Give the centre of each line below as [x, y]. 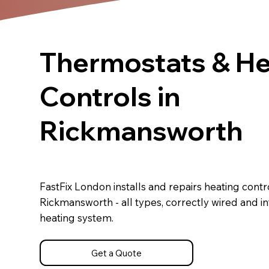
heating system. [77, 217]
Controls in [110, 97]
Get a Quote [117, 253]
